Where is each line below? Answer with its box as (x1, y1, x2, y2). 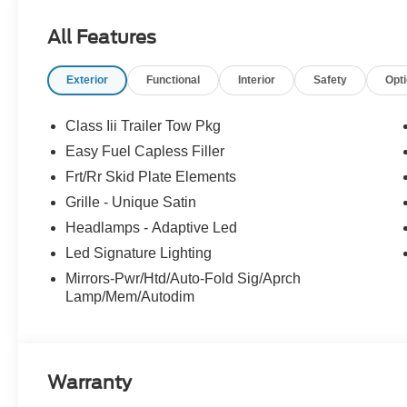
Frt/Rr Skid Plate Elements (65, 169, 237, 185)
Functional (146, 74, 201, 87)
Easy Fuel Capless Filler (65, 144, 225, 160)
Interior (238, 74, 276, 87)
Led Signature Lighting (65, 245, 213, 262)
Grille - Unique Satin (65, 194, 197, 211)
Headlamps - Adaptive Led (65, 220, 238, 236)
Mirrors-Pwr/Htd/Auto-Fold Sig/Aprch (65, 271, 302, 287)
